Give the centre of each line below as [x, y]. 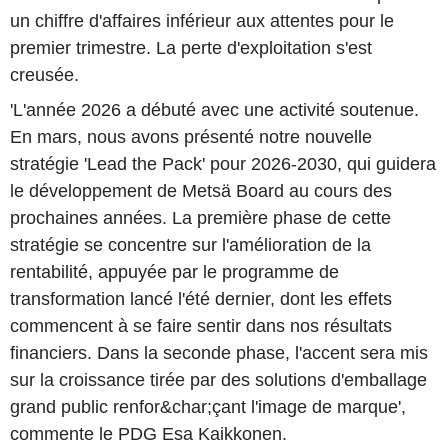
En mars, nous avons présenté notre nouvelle [191, 137]
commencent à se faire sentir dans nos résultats [201, 326]
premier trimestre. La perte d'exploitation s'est [191, 47]
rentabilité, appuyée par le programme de [174, 272]
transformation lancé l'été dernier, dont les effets [201, 299]
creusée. [44, 74]
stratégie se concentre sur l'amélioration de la [190, 245]
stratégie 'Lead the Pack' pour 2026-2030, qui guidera [223, 164]
